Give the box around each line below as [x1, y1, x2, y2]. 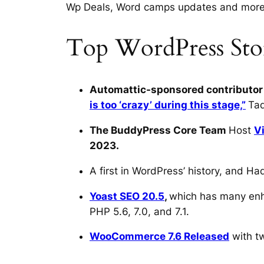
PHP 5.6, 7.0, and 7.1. [90, 205, 189, 217]
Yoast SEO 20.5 [90, 190, 164, 202]
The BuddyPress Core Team [90, 124, 229, 136]
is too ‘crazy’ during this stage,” [90, 99, 246, 111]
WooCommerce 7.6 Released [90, 230, 229, 243]
